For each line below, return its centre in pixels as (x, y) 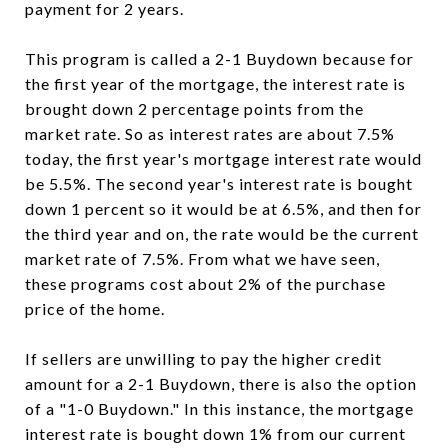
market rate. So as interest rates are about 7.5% (210, 133)
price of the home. (95, 308)
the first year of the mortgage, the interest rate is (215, 83)
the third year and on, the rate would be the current (222, 233)
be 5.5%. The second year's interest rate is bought (219, 183)
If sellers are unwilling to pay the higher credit (203, 358)
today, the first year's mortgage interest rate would (223, 158)
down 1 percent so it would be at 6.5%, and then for (223, 208)
